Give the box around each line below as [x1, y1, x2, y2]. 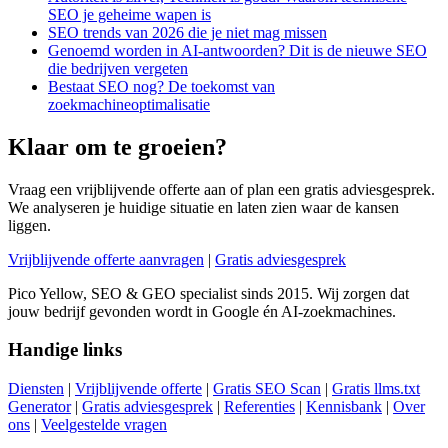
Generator [8, 398, 71, 415]
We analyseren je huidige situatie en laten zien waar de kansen [8, 198, 399, 216]
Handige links [8, 339, 122, 361]
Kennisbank [306, 398, 382, 415]
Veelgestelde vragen [41, 416, 167, 433]
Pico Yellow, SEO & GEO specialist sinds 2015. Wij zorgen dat [8, 284, 409, 302]
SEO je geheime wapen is [48, 5, 211, 23]
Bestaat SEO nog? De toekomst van [48, 77, 275, 95]
